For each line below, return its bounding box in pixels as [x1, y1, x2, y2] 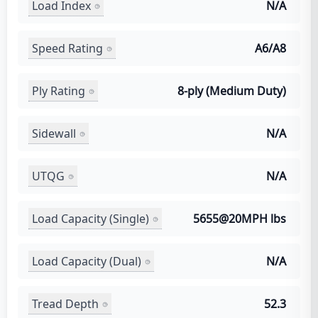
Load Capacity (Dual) [32, 253, 141, 269]
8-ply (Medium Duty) [177, 83, 286, 99]
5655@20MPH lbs [193, 211, 286, 226]
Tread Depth [32, 295, 99, 312]
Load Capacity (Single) [32, 210, 149, 226]
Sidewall [32, 125, 76, 141]
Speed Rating [32, 40, 103, 56]
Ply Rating [32, 82, 85, 99]
